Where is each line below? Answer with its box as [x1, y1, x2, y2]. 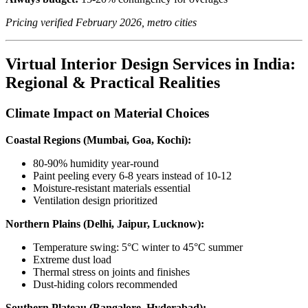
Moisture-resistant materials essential [33, 181, 190, 194]
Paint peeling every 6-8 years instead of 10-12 [33, 169, 232, 181]
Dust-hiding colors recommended [33, 278, 177, 290]
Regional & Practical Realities [5, 73, 220, 91]
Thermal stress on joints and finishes [33, 265, 190, 278]
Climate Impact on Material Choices [5, 105, 209, 120]
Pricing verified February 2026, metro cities [5, 16, 197, 28]
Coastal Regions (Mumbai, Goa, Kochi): [5, 133, 191, 146]
